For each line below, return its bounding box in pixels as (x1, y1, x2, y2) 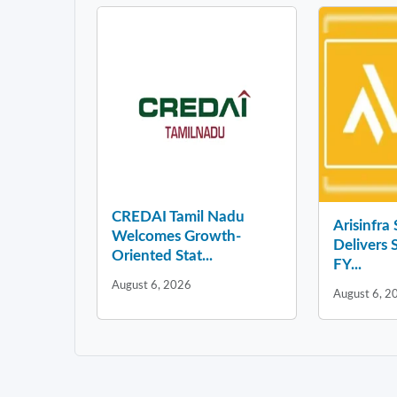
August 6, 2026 (112, 280, 191, 292)
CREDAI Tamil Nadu (112, 209, 245, 225)
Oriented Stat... (112, 248, 213, 264)
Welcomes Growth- (112, 229, 241, 245)
